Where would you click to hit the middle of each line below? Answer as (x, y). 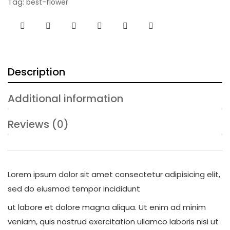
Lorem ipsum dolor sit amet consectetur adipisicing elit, (114, 174)
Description (36, 72)
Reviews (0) (38, 124)
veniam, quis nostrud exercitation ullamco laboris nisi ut (113, 222)
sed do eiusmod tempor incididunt (74, 189)
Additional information (65, 99)
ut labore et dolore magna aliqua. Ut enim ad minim (107, 207)
